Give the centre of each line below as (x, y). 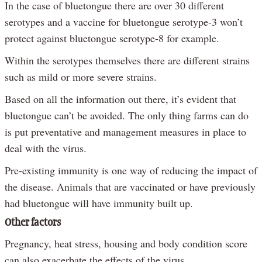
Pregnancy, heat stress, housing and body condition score (126, 244)
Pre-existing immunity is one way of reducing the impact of (131, 170)
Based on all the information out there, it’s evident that (120, 99)
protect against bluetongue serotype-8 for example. (112, 38)
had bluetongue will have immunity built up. (99, 203)
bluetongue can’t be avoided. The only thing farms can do (127, 116)
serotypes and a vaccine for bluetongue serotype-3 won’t (124, 22)
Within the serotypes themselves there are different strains (127, 61)
